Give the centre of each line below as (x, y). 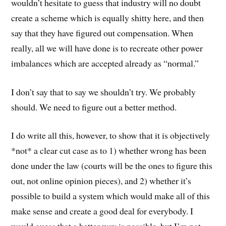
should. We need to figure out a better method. (94, 107)
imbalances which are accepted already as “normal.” (105, 63)
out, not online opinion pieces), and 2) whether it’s (101, 181)
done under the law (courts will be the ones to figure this (112, 166)
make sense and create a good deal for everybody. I (102, 211)
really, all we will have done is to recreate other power (107, 48)
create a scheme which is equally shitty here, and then (108, 17)
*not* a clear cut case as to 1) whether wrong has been (109, 151)
